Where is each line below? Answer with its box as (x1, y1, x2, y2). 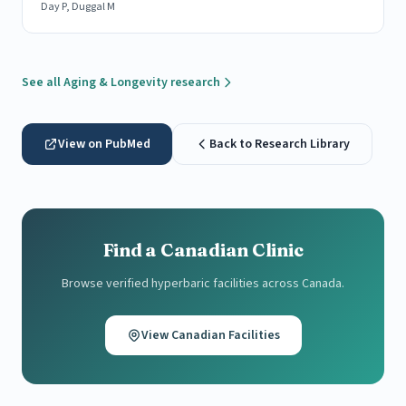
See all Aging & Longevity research (22, 73, 220, 92)
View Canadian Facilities (140, 326, 280, 345)
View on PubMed (58, 135, 150, 154)
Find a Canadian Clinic (102, 238, 304, 262)
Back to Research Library (209, 135, 350, 154)
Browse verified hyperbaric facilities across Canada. (62, 275, 344, 294)
